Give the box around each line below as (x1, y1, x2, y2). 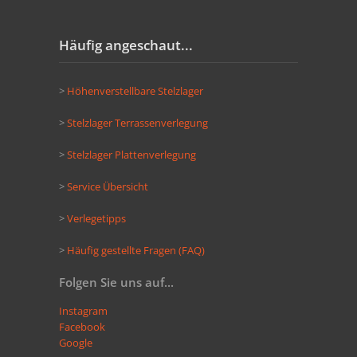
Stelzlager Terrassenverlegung (67, 115, 208, 130)
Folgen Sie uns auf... (59, 273, 174, 290)
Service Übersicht (67, 178, 148, 194)
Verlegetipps (67, 210, 128, 226)
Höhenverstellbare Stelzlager (67, 83, 203, 98)
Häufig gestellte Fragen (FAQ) (67, 242, 205, 257)
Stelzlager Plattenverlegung (67, 147, 196, 162)
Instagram (59, 303, 108, 318)
